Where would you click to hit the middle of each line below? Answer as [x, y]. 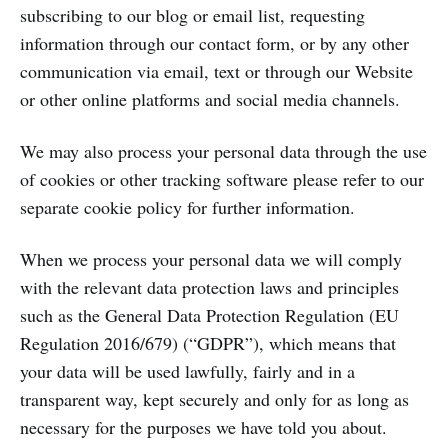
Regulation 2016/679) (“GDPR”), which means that [208, 343]
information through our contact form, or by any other [214, 43]
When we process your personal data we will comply [211, 259]
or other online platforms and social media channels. [210, 99]
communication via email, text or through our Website [216, 71]
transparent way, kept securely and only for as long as [214, 399]
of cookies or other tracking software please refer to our [222, 179]
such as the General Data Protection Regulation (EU [209, 315]
